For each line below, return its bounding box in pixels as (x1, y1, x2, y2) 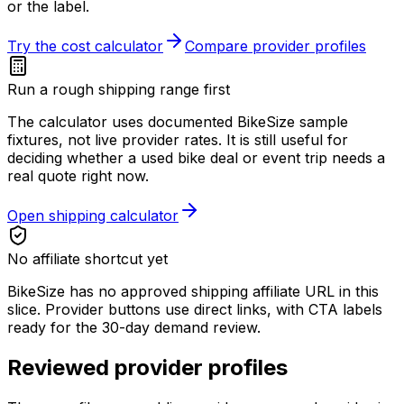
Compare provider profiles (185, 36, 366, 55)
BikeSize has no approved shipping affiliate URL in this (7, 281, 379, 300)
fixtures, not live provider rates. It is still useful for (7, 130, 348, 149)
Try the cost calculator (7, 36, 163, 55)
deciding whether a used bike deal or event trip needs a (7, 148, 385, 167)
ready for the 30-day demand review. (7, 317, 261, 336)
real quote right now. (7, 166, 149, 185)
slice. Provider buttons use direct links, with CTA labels (7, 299, 382, 318)
